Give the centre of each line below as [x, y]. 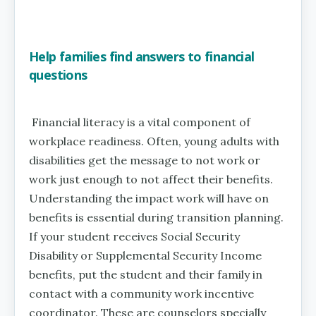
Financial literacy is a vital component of [141, 122]
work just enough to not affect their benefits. [151, 179]
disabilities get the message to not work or [145, 160]
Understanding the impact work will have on [149, 198]
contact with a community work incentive [141, 293]
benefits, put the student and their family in [146, 274]
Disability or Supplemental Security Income [145, 255]
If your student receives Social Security [134, 236]
